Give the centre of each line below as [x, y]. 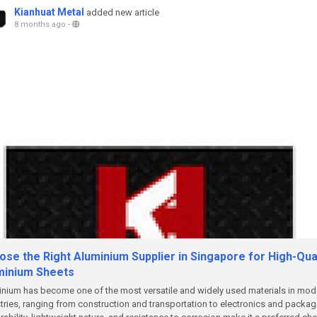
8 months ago [40, 24]
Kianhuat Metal [49, 12]
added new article [123, 12]
